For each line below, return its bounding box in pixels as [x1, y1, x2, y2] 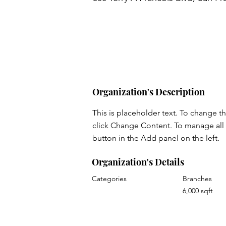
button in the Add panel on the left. [92, 133, 219, 143]
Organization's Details [92, 156, 184, 168]
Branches [183, 174, 212, 184]
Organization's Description [92, 86, 205, 98]
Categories [92, 174, 127, 184]
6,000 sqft [183, 186, 213, 196]
